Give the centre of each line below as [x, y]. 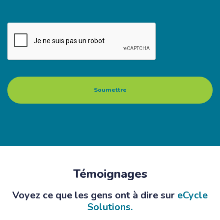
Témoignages [110, 174]
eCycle [192, 195]
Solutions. [110, 207]
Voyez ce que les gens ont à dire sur [95, 195]
